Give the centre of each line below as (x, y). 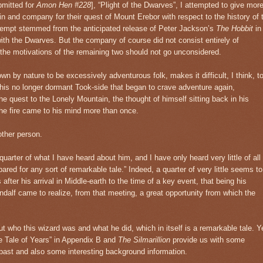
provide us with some (209, 240)
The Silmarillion (145, 240)
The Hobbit (236, 28)
